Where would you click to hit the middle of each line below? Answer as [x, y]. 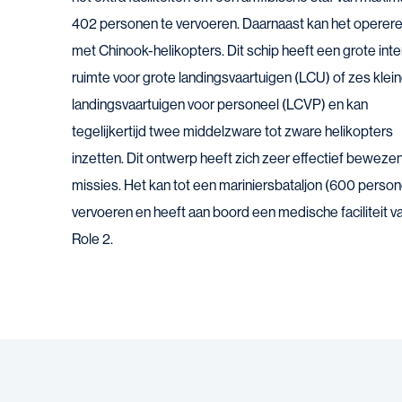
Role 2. [92, 239]
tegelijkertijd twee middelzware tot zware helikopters [232, 131]
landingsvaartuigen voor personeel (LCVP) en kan [220, 105]
